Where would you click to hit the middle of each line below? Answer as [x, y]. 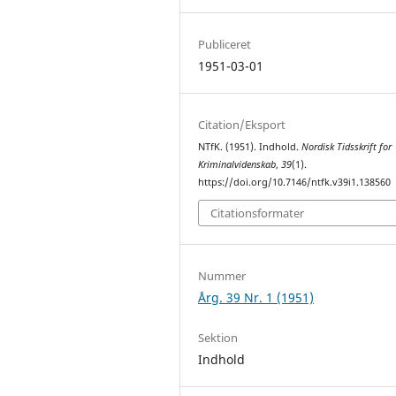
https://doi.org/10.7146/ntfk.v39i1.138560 [295, 182]
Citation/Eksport [242, 124]
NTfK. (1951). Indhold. [250, 146]
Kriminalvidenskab [237, 164]
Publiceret [225, 44]
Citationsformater [258, 213]
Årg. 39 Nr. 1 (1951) [256, 298]
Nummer [222, 276]
